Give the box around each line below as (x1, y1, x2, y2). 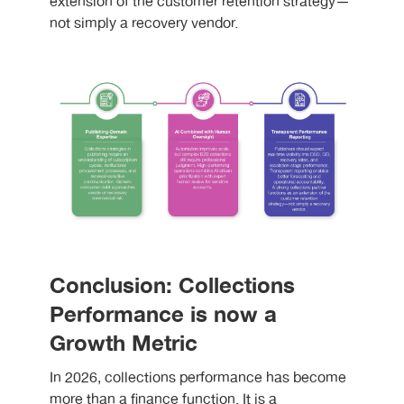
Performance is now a (50, 297, 277, 333)
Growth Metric (50, 326, 197, 362)
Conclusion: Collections (50, 268, 295, 304)
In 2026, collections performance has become (50, 366, 346, 390)
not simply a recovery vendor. (50, 12, 238, 35)
